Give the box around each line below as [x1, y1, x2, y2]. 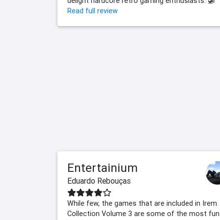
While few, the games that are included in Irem [67, 199, 217, 208]
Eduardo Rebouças [67, 176, 131, 186]
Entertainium [67, 161, 137, 175]
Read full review [67, 6, 118, 16]
